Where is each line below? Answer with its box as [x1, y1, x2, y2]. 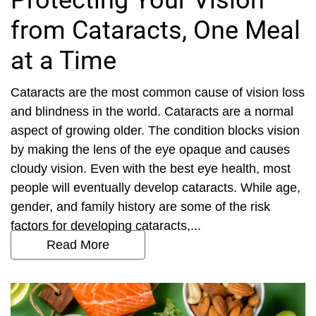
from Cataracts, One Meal [11, 16, 300, 45]
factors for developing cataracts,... [11, 219, 201, 233]
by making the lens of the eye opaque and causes [11, 142, 290, 157]
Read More [47, 238, 109, 252]
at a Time [11, 46, 116, 75]
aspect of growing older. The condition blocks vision [11, 123, 300, 138]
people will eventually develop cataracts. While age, [11, 181, 300, 195]
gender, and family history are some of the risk [11, 200, 270, 214]
